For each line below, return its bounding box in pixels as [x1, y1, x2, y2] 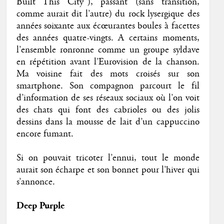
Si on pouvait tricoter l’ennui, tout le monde [16, 151, 199, 164]
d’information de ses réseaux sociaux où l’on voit [16, 91, 199, 104]
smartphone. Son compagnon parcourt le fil [16, 79, 199, 92]
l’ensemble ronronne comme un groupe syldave [16, 43, 199, 56]
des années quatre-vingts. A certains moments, [16, 31, 199, 44]
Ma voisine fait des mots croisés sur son [16, 67, 199, 80]
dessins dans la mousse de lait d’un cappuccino [16, 115, 199, 128]
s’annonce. [16, 175, 55, 188]
